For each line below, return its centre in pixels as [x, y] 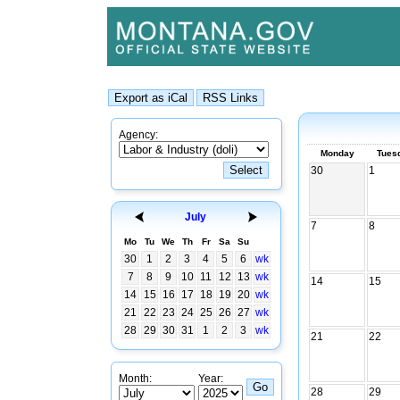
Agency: [138, 135]
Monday [337, 153]
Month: [135, 379]
